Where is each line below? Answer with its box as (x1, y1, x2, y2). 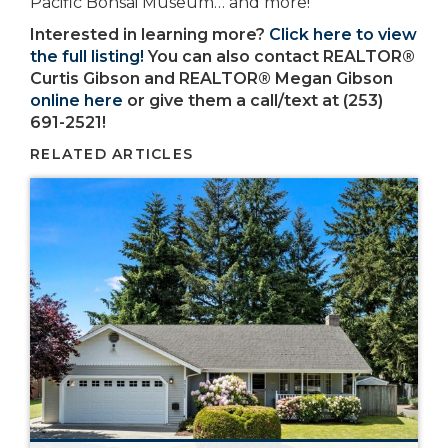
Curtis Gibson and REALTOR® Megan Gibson (30, 69, 393, 89)
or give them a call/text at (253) (123, 91, 383, 111)
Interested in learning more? (30, 25, 269, 45)
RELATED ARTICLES (30, 145, 194, 164)
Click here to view (269, 25, 417, 45)
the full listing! (30, 47, 144, 67)
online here (30, 91, 123, 111)
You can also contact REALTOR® (144, 47, 415, 67)
